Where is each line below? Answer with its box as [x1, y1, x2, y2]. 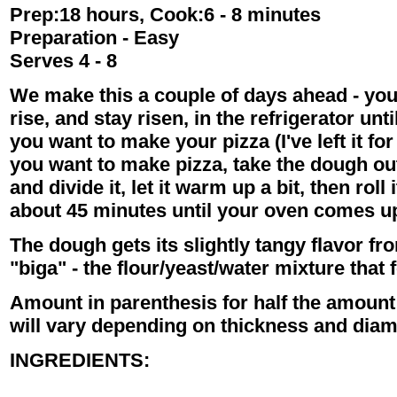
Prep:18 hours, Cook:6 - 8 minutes [10, 4, 321, 27]
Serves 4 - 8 [10, 50, 117, 73]
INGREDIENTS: [10, 349, 150, 372]
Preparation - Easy [10, 27, 179, 50]
